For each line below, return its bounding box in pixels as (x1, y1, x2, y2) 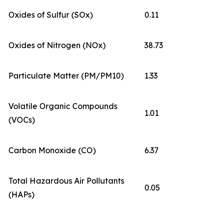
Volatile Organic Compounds (8, 101, 117, 111)
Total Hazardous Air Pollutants (8, 176, 124, 186)
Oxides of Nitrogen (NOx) (8, 40, 106, 50)
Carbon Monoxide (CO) (8, 145, 96, 155)
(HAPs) (8, 190, 34, 199)
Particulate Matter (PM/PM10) (8, 71, 124, 81)
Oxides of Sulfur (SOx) (8, 10, 93, 20)
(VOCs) (8, 115, 35, 125)
